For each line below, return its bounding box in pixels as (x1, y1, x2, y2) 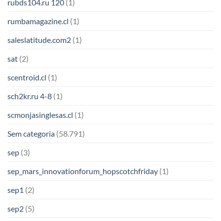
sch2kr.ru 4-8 (7, 91, 52, 101)
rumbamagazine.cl (7, 16, 69, 26)
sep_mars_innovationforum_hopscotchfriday (7, 166, 158, 176)
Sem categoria (7, 129, 55, 139)
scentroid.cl (7, 73, 46, 82)
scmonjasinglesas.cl (7, 110, 73, 120)
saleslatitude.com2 (7, 35, 71, 45)
